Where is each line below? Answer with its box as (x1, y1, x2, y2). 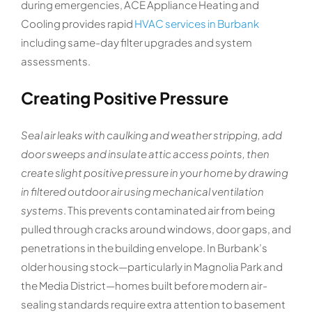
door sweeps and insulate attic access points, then (20, 147, 270, 161)
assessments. (20, 54, 91, 68)
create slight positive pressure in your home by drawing (20, 166, 288, 180)
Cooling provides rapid (20, 17, 134, 31)
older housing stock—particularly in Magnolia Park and (20, 260, 283, 274)
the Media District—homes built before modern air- (20, 279, 267, 292)
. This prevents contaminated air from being (63, 203, 275, 217)
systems (20, 203, 63, 217)
